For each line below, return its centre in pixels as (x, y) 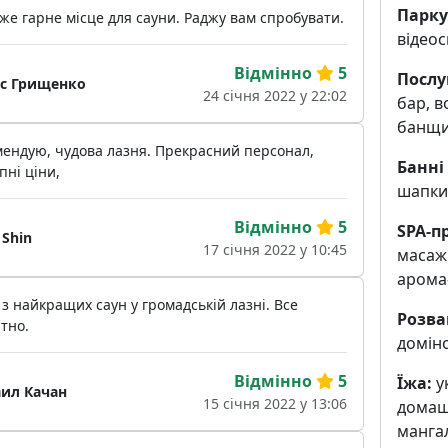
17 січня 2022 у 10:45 (274, 250)
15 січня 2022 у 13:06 (274, 404)
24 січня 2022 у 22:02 (274, 96)
